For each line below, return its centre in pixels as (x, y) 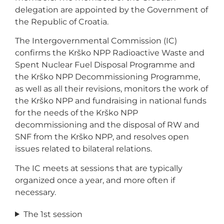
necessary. (35, 192)
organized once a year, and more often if (95, 180)
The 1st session (53, 214)
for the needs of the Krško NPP (76, 113)
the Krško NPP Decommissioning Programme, (107, 77)
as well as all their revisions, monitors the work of (111, 89)
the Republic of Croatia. (63, 21)
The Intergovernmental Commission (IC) (96, 41)
